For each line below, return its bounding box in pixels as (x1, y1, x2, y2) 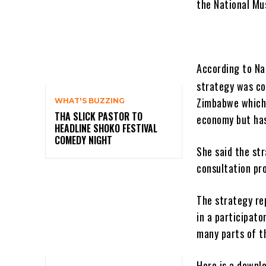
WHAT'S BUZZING (55, 96, 125, 106)
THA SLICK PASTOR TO (55, 109, 142, 124)
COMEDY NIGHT (55, 133, 112, 148)
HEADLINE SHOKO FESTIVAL (55, 121, 157, 136)
